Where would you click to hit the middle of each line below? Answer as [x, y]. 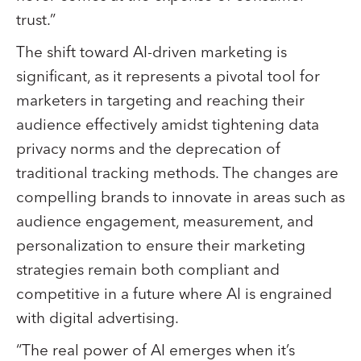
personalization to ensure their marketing [161, 246]
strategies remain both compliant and [148, 270]
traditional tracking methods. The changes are [177, 173]
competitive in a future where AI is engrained [174, 294]
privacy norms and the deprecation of [148, 149]
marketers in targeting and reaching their [160, 101]
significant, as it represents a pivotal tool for [168, 77]
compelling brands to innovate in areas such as [180, 197]
